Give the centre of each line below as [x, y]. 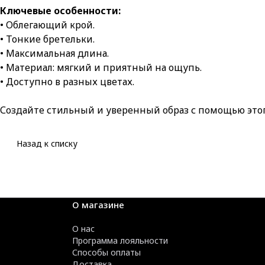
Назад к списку [47, 144]
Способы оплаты [106, 253]
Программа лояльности [120, 241]
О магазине [98, 205]
